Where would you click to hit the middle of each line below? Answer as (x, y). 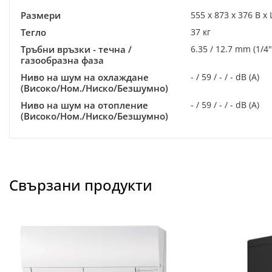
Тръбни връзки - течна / (76, 49)
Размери (41, 15)
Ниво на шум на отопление (84, 105)
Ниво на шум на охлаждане (85, 77)
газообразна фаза (62, 60)
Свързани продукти (81, 185)
